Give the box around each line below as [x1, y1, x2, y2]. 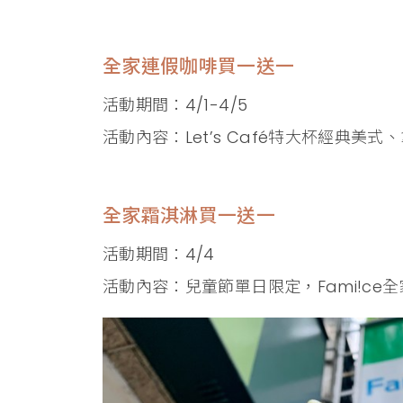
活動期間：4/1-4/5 [103, 94, 248, 117]
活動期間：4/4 [103, 243, 215, 266]
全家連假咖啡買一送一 [103, 53, 295, 80]
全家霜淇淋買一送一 [103, 202, 276, 229]
